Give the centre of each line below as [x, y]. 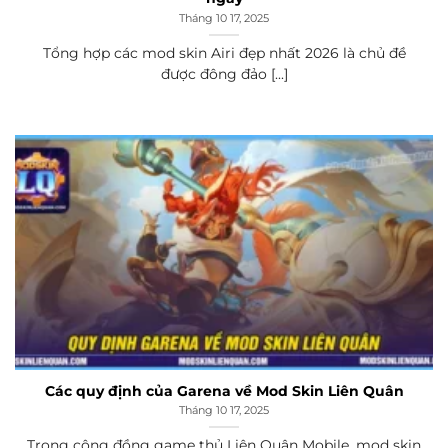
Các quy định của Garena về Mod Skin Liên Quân [224, 390]
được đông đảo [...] [224, 73]
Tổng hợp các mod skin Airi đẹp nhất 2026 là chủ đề [224, 52]
